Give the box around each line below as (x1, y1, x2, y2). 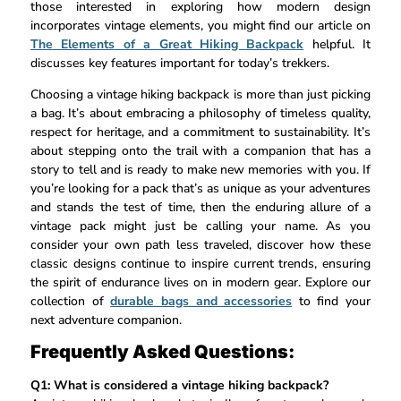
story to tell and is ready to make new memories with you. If (30, 160, 371, 178)
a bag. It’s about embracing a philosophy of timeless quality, (30, 104, 371, 122)
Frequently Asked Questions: (30, 341, 294, 363)
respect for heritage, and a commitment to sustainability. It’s (30, 123, 371, 141)
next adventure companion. (30, 311, 182, 328)
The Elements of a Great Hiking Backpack (30, 35, 304, 53)
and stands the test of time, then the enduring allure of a (30, 198, 371, 216)
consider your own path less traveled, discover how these (30, 235, 371, 253)
